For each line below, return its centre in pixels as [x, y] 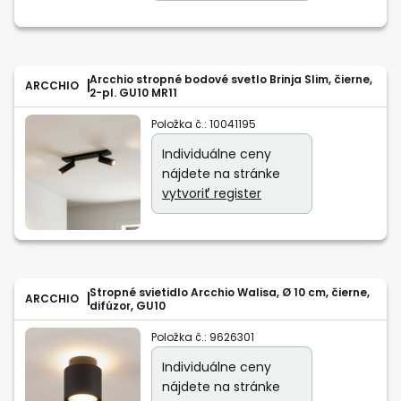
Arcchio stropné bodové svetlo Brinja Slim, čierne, [231, 79]
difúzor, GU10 [128, 305]
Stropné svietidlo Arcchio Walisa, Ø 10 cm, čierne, [230, 292]
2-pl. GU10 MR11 [133, 92]
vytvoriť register [212, 193]
